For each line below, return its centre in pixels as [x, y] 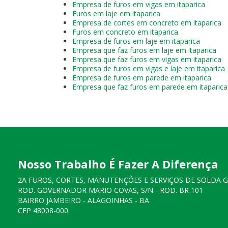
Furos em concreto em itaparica [125, 32]
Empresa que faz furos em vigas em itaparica [147, 59]
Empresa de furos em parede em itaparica [142, 77]
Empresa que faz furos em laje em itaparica [144, 50]
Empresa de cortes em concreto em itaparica [147, 22]
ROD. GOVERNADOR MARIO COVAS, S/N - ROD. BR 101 [110, 190]
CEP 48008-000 [43, 210]
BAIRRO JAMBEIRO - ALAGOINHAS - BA [83, 200]
